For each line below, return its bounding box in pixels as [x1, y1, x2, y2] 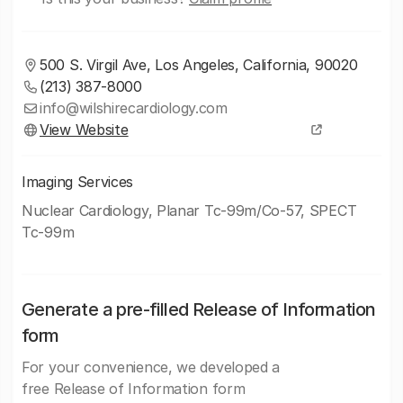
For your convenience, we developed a [22, 358, 281, 376]
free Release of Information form [22, 380, 246, 398]
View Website [40, 121, 129, 139]
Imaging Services [22, 173, 134, 191]
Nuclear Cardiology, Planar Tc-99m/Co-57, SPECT [22, 201, 357, 219]
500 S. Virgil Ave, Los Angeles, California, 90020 [40, 56, 358, 74]
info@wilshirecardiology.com [40, 99, 228, 117]
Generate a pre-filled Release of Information [22, 299, 376, 320]
